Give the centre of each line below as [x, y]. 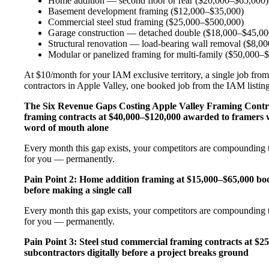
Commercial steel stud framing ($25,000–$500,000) [146, 22]
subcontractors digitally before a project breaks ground [136, 252]
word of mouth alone [66, 127]
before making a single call [78, 190]
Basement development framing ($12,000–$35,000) [146, 11]
